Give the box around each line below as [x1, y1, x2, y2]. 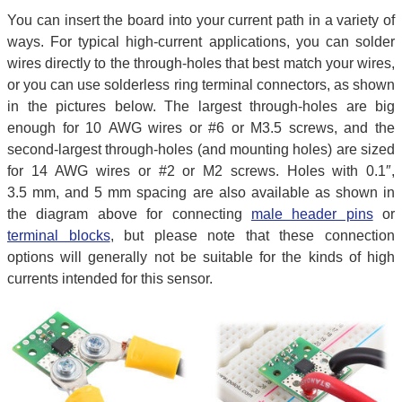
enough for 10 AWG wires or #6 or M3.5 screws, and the [7, 119, 395, 135]
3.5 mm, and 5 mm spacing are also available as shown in [7, 184, 395, 200]
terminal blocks [7, 227, 110, 243]
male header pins [250, 205, 373, 222]
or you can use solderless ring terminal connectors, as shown [7, 76, 395, 92]
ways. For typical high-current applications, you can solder [7, 33, 395, 49]
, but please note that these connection [109, 227, 396, 243]
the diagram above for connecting [7, 205, 251, 222]
